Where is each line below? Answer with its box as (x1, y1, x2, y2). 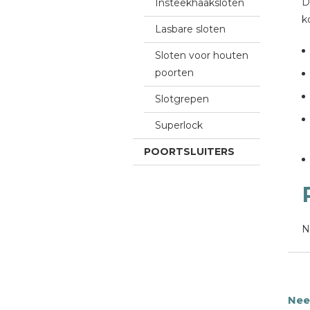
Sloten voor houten (155, 49, 248, 62)
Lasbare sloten (155, 23, 226, 35)
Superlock (155, 119, 203, 131)
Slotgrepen (155, 93, 209, 105)
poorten (155, 66, 194, 79)
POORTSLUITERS (144, 145, 235, 158)
